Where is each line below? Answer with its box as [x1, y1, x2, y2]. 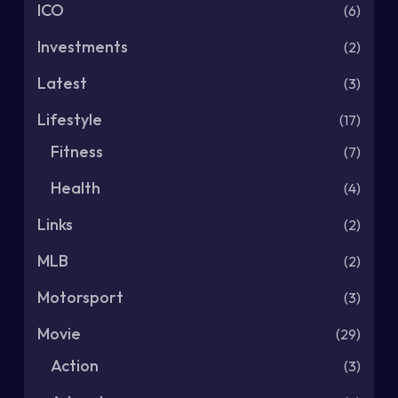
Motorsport [37, 286, 123, 307]
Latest [37, 72, 87, 93]
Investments [37, 36, 128, 57]
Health [51, 177, 100, 198]
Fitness [51, 140, 103, 162]
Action [51, 354, 99, 376]
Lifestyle [37, 108, 102, 130]
